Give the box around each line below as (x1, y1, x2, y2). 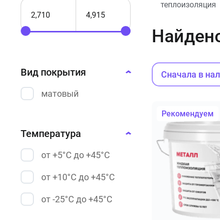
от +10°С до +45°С (41, 172, 115, 182)
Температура (21, 128, 81, 139)
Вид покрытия (21, 66, 86, 78)
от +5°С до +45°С (41, 150, 110, 160)
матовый (41, 88, 79, 99)
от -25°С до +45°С (41, 194, 112, 204)
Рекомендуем (161, 109, 214, 118)
